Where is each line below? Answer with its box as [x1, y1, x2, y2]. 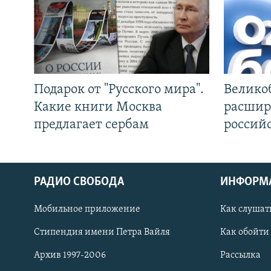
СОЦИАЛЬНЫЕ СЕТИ [11, 209, 82, 219]
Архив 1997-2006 [34, 250, 106, 260]
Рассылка [220, 250, 261, 260]
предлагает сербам [34, 117, 149, 132]
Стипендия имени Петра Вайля [34, 227, 170, 237]
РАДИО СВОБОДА [34, 175, 124, 188]
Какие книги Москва [34, 100, 162, 114]
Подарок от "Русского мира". [34, 82, 204, 97]
